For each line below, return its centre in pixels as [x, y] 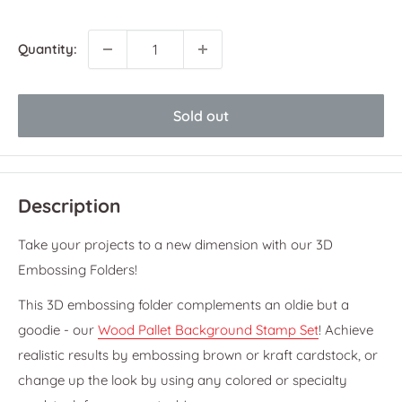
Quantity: [48, 48]
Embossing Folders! [78, 270]
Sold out [201, 115]
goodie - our [56, 329]
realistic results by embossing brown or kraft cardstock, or [198, 354]
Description [70, 205]
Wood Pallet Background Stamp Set [208, 329]
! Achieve [346, 329]
